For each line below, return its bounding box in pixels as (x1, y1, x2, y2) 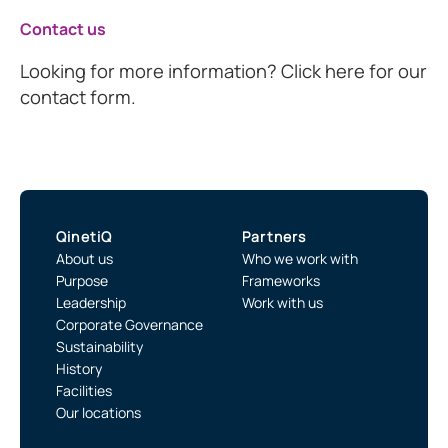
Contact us (20, 17, 106, 40)
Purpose (56, 270, 108, 290)
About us (56, 248, 113, 268)
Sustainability (56, 336, 143, 356)
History (56, 358, 102, 378)
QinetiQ (56, 226, 113, 246)
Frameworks (242, 270, 320, 290)
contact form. (20, 83, 136, 110)
